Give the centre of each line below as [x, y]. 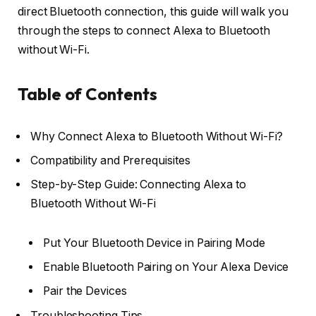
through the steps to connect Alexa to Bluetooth [144, 31]
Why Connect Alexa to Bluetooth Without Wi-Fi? [157, 137]
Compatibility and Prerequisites [110, 161]
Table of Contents [87, 94]
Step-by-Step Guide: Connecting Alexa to [138, 185]
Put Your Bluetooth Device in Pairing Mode [154, 243]
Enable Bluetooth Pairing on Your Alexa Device [166, 267]
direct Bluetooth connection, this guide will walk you [153, 12]
